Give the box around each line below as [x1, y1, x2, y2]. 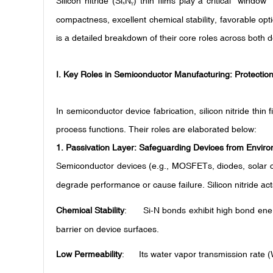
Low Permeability [56, 249, 122, 260]
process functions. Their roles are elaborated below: [56, 124, 257, 134]
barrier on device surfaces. [56, 224, 159, 234]
